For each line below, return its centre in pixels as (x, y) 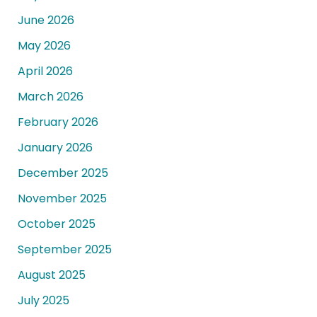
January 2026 (55, 148)
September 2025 (64, 250)
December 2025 (63, 173)
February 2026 (58, 122)
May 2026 (44, 46)
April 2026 (45, 71)
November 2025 (62, 199)
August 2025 (51, 275)
